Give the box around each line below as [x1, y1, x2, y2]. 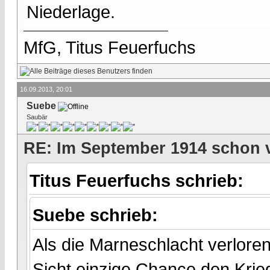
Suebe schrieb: [33, 205, 163, 225]
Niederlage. [27, 2, 115, 22]
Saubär [27, 113, 48, 121]
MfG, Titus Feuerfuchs [24, 37, 196, 58]
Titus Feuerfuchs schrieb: [30, 170, 248, 190]
